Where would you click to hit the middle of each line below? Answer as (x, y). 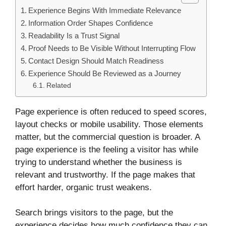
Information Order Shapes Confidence (91, 23)
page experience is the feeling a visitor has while (107, 149)
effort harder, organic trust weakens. (83, 187)
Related (59, 85)
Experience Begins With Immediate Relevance (105, 10)
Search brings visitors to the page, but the (94, 213)
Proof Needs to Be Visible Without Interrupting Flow (112, 48)
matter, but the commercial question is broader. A (107, 137)
